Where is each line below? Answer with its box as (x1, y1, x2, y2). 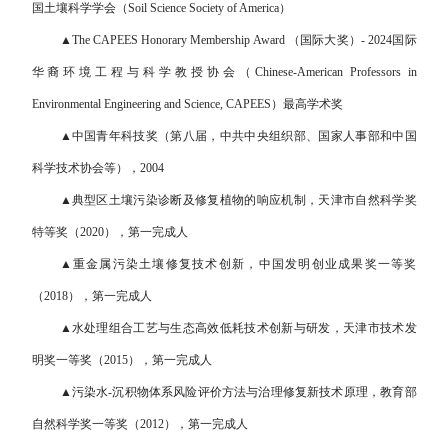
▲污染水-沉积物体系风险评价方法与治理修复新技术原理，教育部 (59, 384, 417, 399)
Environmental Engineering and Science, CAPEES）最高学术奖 (31, 96, 343, 111)
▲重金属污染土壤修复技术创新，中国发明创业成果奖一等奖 (59, 256, 417, 271)
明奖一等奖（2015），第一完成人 (31, 352, 212, 367)
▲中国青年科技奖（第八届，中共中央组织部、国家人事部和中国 (59, 128, 417, 143)
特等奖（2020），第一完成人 (31, 224, 188, 239)
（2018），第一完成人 (31, 288, 152, 303)
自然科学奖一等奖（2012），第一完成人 (31, 416, 248, 431)
